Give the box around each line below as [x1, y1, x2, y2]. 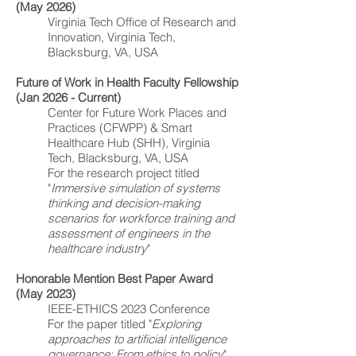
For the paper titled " [48, 316, 152, 331]
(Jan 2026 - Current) [16, 90, 121, 105]
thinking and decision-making [48, 195, 200, 211]
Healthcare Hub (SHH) [48, 135, 165, 150]
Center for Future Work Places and [48, 105, 226, 120]
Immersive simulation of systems [51, 180, 220, 195]
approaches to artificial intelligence [48, 331, 226, 346]
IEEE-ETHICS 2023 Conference [48, 301, 210, 316]
